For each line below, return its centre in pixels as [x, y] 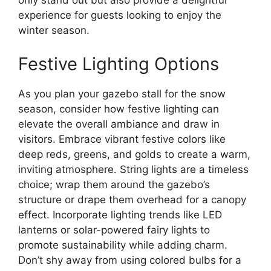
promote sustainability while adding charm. [123, 245]
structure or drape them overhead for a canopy [132, 199]
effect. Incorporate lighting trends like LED [120, 214]
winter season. [54, 31]
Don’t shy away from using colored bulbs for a [130, 260]
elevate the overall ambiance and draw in [119, 124]
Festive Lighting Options [119, 64]
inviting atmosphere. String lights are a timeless [133, 169]
